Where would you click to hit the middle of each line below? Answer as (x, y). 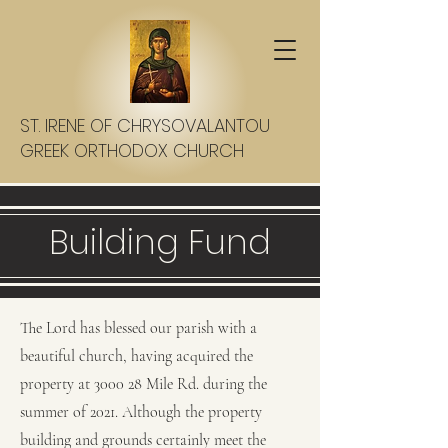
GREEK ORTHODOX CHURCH (132, 150)
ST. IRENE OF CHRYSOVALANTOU (145, 125)
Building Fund (160, 242)
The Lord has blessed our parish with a (138, 328)
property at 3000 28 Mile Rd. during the (143, 384)
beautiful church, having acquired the (136, 356)
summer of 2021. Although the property (141, 412)
